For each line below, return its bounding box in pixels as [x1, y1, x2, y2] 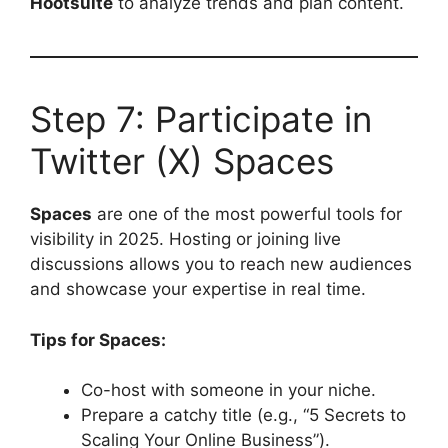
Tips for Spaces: [30, 329, 166, 350]
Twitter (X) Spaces [30, 140, 334, 182]
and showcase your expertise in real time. [30, 279, 366, 299]
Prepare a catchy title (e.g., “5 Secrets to [81, 405, 406, 425]
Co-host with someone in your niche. [81, 380, 376, 400]
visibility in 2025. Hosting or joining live [30, 229, 341, 249]
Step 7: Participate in [30, 98, 372, 140]
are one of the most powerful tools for [92, 204, 402, 224]
